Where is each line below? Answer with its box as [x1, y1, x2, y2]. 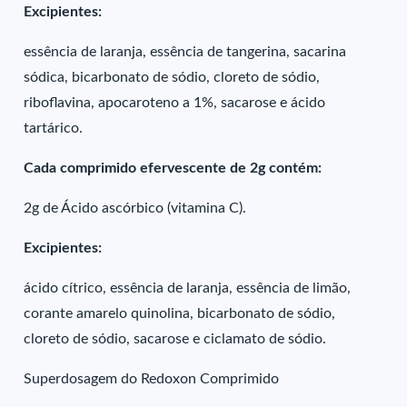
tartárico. [24, 121, 84, 135]
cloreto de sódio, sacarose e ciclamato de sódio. [24, 332, 327, 346]
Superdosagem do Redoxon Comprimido [24, 372, 280, 386]
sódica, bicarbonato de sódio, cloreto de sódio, [24, 70, 321, 84]
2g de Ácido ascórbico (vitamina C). [24, 201, 247, 215]
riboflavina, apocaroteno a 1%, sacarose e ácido [24, 95, 326, 110]
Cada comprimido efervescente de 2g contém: [24, 161, 323, 175]
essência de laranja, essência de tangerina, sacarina [24, 45, 347, 59]
